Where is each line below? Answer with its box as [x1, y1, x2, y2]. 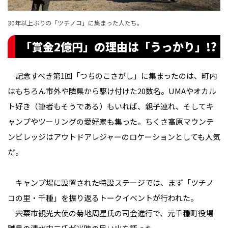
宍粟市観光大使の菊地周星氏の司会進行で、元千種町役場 [8, 207, 213, 218]
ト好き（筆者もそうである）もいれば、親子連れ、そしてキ [8, 100, 214, 111]
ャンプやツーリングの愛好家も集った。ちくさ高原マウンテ [8, 116, 214, 127]
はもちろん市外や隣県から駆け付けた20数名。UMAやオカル [8, 85, 216, 96]
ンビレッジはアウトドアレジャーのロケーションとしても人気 [8, 131, 220, 142]
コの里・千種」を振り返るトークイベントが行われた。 [8, 192, 198, 203]
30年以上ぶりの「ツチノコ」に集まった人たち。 [8, 18, 143, 27]
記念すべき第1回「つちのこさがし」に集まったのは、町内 [8, 70, 217, 81]
